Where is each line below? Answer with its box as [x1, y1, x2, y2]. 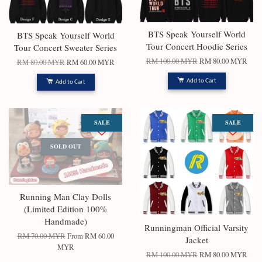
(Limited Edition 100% [23, 203, 108, 215]
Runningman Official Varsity [144, 222, 249, 233]
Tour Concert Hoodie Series [146, 40, 247, 52]
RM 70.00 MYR [17, 231, 65, 241]
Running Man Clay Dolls [20, 191, 111, 202]
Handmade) [44, 215, 87, 227]
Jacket [185, 234, 208, 246]
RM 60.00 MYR [66, 57, 115, 67]
